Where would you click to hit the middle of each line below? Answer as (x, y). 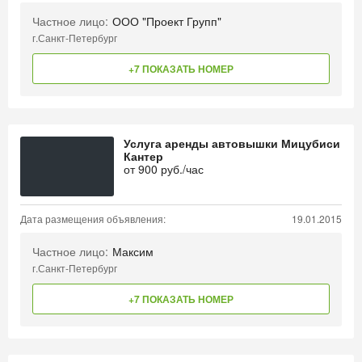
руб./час (181, 169)
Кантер (143, 156)
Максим (133, 251)
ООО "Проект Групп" (167, 21)
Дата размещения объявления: (93, 219)
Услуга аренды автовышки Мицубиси (232, 143)
